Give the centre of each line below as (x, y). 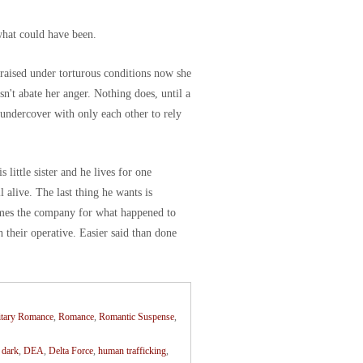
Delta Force (71, 351)
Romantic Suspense (137, 317)
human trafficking (132, 351)
